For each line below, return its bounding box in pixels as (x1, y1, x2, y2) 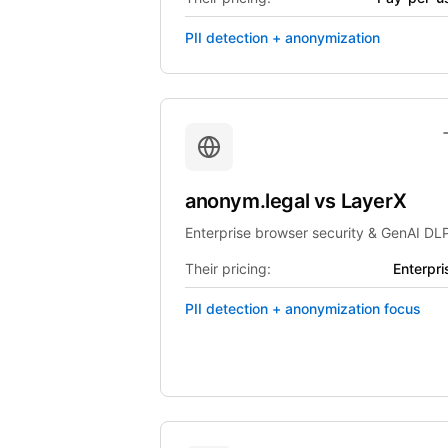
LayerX (340, 189, 407, 213)
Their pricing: (185, 260, 271, 277)
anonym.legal (185, 189, 314, 213)
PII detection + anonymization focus (185, 300, 421, 317)
